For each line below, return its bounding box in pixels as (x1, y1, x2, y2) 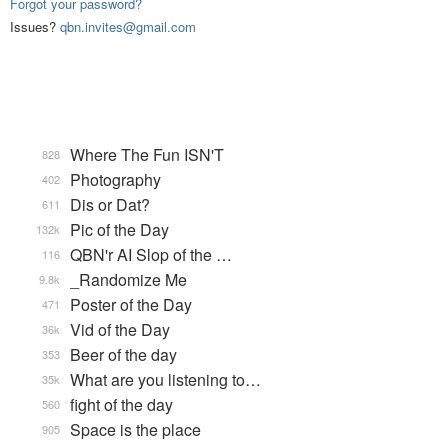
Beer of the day (70, 343, 177, 367)
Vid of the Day (70, 318, 170, 342)
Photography (70, 168, 161, 192)
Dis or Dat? (70, 193, 150, 217)
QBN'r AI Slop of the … (70, 243, 232, 267)
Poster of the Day (70, 293, 192, 317)
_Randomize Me (70, 268, 187, 292)
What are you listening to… (70, 368, 261, 392)
